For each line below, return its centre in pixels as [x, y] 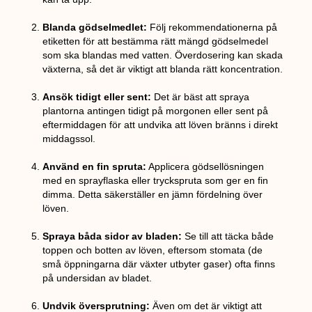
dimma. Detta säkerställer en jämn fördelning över [153, 195]
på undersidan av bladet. [97, 278]
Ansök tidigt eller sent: [97, 97]
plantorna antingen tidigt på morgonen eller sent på [156, 111]
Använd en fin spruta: [95, 167]
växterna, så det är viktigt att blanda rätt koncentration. [163, 69]
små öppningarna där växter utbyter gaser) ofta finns [159, 264]
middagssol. [69, 139]
